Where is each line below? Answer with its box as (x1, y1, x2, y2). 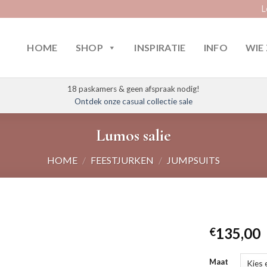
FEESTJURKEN (91, 154, 154, 166)
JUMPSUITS (166, 154, 220, 166)
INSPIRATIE (134, 42, 186, 53)
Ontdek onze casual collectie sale (74, 97, 193, 106)
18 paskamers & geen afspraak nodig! (67, 84, 200, 94)
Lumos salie (96, 126, 171, 145)
